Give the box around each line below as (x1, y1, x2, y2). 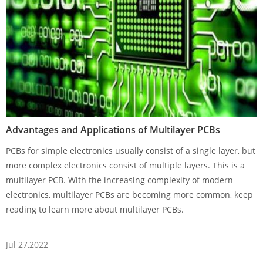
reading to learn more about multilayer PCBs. (6, 204, 184, 215)
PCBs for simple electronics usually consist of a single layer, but (6, 145, 255, 157)
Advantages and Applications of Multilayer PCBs (6, 123, 220, 137)
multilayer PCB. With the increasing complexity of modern (6, 174, 233, 186)
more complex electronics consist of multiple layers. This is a (6, 160, 245, 171)
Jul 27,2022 (6, 239, 48, 251)
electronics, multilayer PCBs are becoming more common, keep (6, 189, 253, 201)
